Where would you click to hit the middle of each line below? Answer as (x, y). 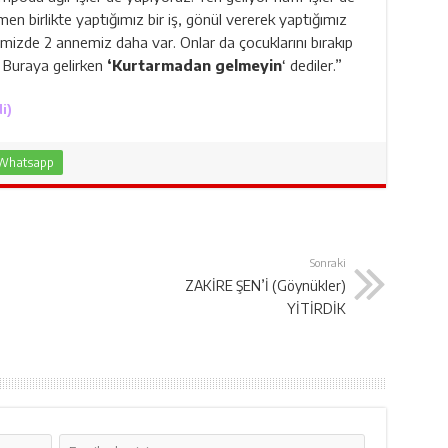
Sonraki (327, 261)
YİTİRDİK (316, 308)
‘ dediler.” (311, 64)
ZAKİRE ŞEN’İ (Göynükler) (265, 285)
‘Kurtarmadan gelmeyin (194, 64)
